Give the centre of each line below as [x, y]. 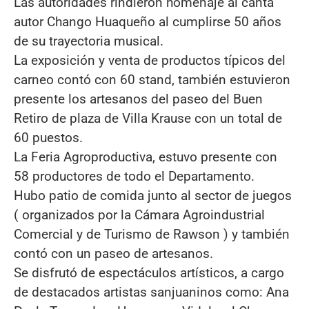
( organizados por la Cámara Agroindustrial [139, 215]
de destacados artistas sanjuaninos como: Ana [151, 292]
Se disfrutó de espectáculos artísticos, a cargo [149, 273]
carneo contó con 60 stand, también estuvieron [152, 80]
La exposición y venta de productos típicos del [150, 61]
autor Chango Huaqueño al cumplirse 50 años [148, 22]
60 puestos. [48, 138]
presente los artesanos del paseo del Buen [138, 99]
